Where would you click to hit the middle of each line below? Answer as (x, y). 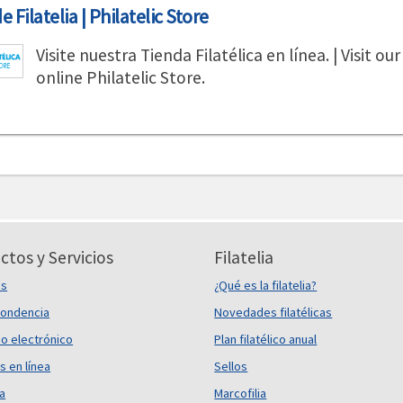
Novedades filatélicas (273, 312)
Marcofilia (241, 393)
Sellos (231, 366)
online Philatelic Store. (120, 77)
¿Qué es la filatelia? (266, 285)
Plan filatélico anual (266, 339)
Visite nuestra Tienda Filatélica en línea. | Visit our (218, 55)
